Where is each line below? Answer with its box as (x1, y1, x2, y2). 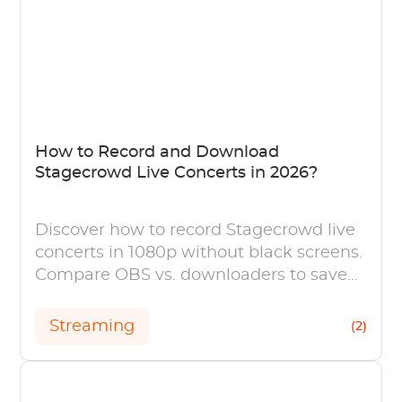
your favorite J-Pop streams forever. (35, 289, 323, 306)
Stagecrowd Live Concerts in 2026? (35, 164, 319, 181)
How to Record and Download (35, 144, 280, 161)
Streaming (49, 318, 135, 335)
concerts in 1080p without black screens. (35, 244, 363, 261)
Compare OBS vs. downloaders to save (35, 267, 348, 284)
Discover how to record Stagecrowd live (35, 222, 356, 239)
